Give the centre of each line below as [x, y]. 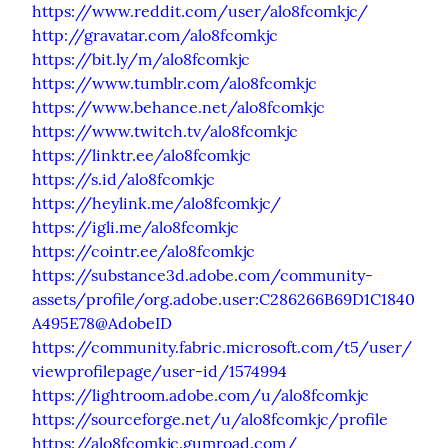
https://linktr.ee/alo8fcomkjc [141, 154]
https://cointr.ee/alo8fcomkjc [143, 250]
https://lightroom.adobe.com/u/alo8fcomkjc [200, 394]
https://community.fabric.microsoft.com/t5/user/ [222, 346]
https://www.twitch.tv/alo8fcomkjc [165, 130]
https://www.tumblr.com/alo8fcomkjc [174, 82]
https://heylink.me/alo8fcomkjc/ [156, 202]
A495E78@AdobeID [102, 322]
